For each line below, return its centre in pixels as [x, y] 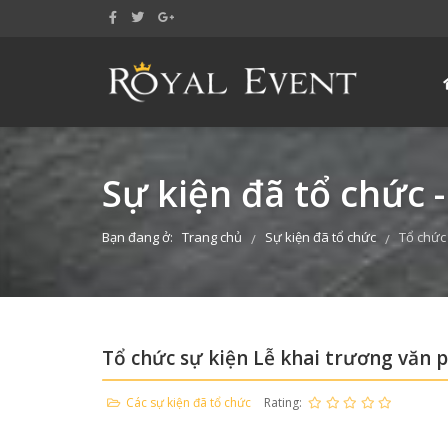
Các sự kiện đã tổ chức [188, 402]
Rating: [284, 402]
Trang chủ [213, 237]
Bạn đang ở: [140, 237]
